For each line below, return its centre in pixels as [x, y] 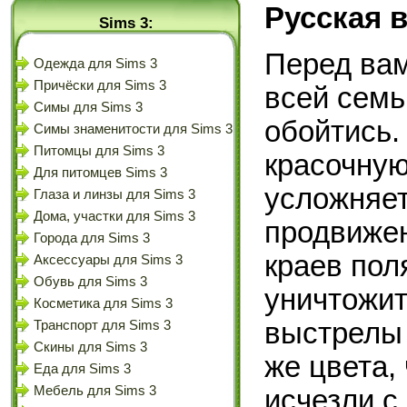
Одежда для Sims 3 [95, 64]
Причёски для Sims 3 [100, 85]
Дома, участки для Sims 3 [114, 216]
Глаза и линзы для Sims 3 [114, 194]
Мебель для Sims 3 [95, 391]
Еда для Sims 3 [82, 369]
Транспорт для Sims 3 [102, 325]
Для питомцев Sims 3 [100, 173]
